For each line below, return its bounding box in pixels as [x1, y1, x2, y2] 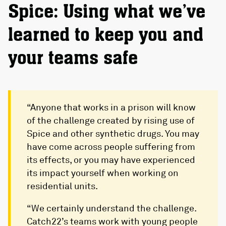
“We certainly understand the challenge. [27, 202, 196, 214]
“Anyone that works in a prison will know [27, 101, 196, 113]
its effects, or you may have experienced [27, 154, 195, 165]
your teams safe [8, 46, 138, 71]
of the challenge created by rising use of [27, 115, 195, 126]
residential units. [27, 180, 98, 192]
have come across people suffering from [27, 141, 195, 152]
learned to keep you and [8, 23, 203, 48]
